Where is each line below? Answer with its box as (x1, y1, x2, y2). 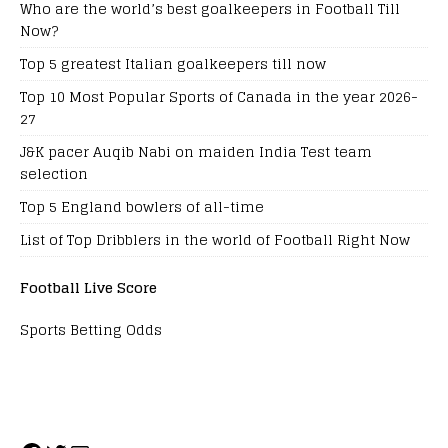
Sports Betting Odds (20, 316, 162, 342)
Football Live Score (20, 274, 157, 300)
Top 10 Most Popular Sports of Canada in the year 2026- (20, 83, 418, 109)
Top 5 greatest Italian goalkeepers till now (20, 50, 326, 76)
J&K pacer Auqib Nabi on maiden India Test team (20, 138, 372, 164)
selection (20, 160, 88, 186)
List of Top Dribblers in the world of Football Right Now (20, 226, 410, 252)
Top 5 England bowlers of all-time (20, 193, 264, 219)
